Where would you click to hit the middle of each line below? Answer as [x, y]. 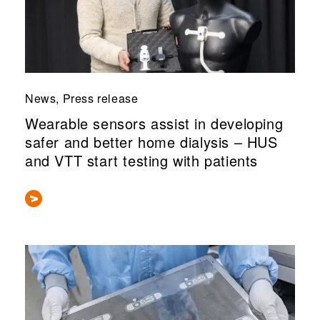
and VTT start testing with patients [142, 160]
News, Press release [82, 99]
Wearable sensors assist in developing [154, 123]
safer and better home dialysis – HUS [151, 141]
